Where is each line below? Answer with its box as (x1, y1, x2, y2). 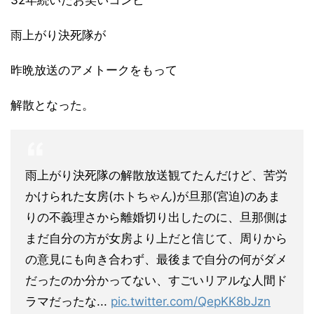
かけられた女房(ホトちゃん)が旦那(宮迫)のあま (25, 189, 280, 203)
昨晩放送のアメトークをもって (11, 63, 177, 77)
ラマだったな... (25, 294, 111, 308)
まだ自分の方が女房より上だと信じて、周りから (25, 231, 287, 245)
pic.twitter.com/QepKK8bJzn (111, 294, 271, 308)
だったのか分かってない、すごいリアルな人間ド (25, 273, 287, 287)
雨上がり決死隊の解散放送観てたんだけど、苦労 (25, 168, 287, 182)
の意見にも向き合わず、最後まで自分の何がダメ (25, 252, 287, 266)
